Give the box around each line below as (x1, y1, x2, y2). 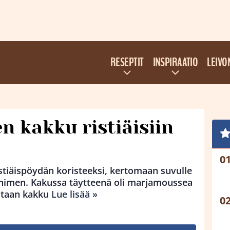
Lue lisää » (51, 188, 98, 200)
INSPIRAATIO (152, 55, 198, 70)
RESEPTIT (110, 55, 144, 70)
